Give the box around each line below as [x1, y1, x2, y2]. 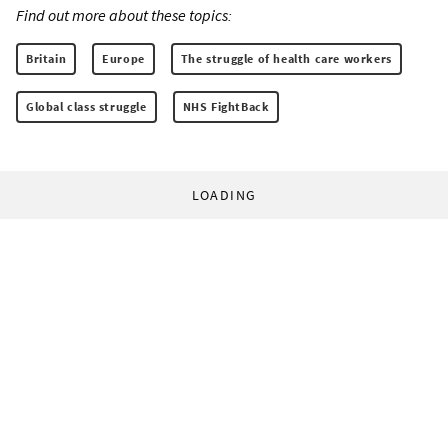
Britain [26, 51, 67, 67]
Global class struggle [26, 99, 147, 115]
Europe [102, 51, 145, 67]
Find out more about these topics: [16, 5, 232, 26]
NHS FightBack [182, 99, 270, 115]
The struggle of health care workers [180, 51, 392, 67]
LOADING [191, 186, 257, 205]
